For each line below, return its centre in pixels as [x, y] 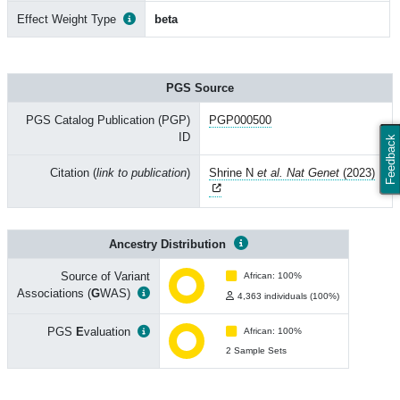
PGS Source [200, 88]
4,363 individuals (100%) [288, 296]
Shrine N [233, 173]
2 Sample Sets [256, 350]
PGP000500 [240, 120]
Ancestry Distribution [169, 244]
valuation [107, 332]
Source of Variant [105, 276]
